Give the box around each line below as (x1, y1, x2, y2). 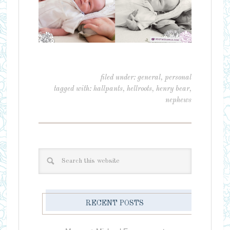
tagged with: (54, 85, 94, 93)
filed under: (101, 74, 138, 82)
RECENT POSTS (86, 200, 144, 207)
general (138, 74, 161, 82)
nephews (165, 97, 192, 104)
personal (165, 74, 192, 82)
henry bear (156, 85, 190, 93)
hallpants (93, 85, 123, 93)
